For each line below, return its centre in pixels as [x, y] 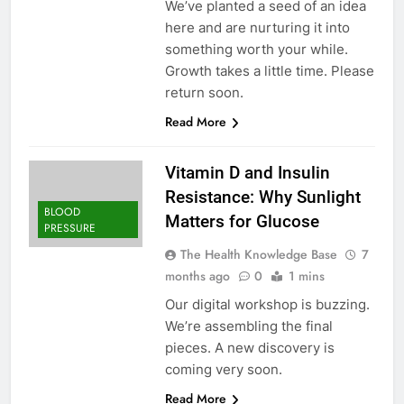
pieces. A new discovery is [249, 348]
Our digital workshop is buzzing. [267, 305]
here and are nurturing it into [257, 28]
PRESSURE [70, 229]
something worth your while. [256, 50]
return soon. [204, 93]
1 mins [306, 276]
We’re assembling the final [248, 326]
